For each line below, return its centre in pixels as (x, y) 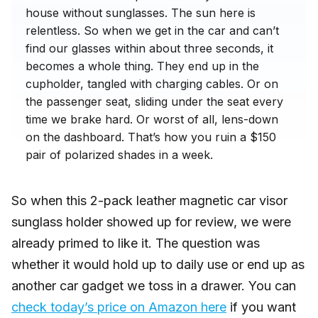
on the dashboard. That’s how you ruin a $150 (151, 137)
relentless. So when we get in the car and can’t (152, 31)
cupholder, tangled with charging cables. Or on (152, 84)
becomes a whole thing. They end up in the (142, 66)
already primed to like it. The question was (136, 243)
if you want (261, 307)
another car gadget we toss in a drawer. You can (154, 286)
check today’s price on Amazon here (119, 307)
